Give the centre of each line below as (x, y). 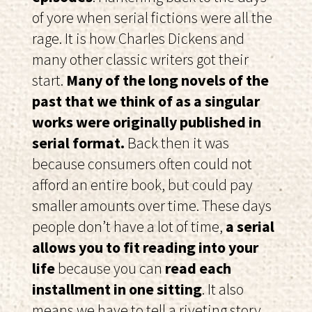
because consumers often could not (142, 163)
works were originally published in (147, 122)
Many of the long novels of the (167, 80)
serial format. (78, 142)
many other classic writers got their (140, 59)
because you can (109, 268)
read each (197, 268)
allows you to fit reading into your (145, 247)
